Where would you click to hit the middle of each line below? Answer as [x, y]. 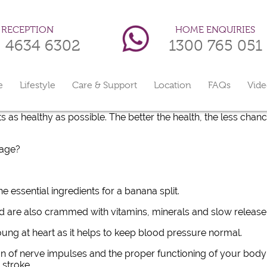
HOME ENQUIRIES [215, 30]
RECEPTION [27, 30]
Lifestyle [38, 86]
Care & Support [105, 86]
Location [173, 86]
